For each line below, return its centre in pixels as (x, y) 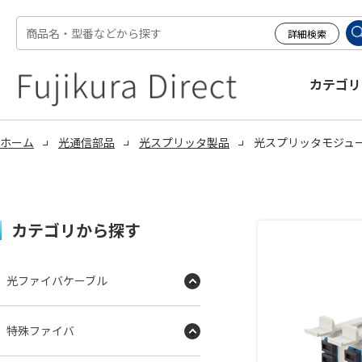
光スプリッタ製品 (184, 142)
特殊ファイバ (40, 330)
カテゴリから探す (76, 230)
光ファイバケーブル (57, 280)
